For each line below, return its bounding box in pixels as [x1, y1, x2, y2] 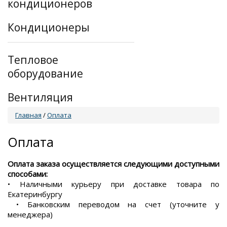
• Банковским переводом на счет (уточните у [8, 199, 219, 209]
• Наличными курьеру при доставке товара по [8, 178, 219, 189]
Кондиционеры [8, 20, 90, 35]
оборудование [8, 66, 83, 81]
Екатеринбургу [8, 188, 62, 199]
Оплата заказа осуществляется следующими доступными [8, 158, 219, 169]
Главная [15, 110, 42, 120]
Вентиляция [8, 90, 73, 105]
